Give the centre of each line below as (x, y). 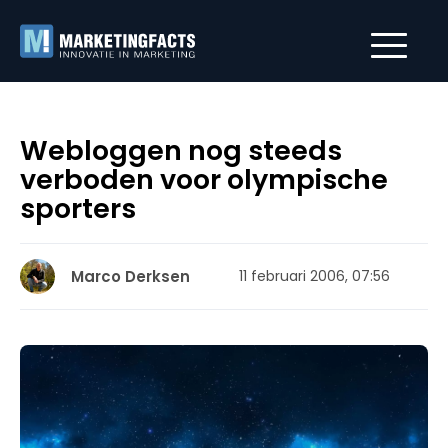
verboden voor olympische (204, 179)
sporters (78, 208)
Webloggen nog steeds (181, 150)
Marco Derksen (130, 276)
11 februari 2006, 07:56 (314, 276)
